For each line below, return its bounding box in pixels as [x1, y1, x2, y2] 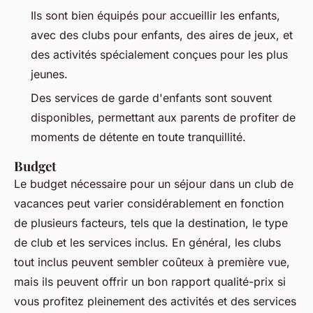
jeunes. [31, 66, 71, 81]
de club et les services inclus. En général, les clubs [14, 235, 281, 250]
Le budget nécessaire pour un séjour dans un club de [14, 177, 293, 191]
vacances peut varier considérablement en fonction [14, 196, 284, 211]
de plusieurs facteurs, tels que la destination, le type [14, 216, 288, 231]
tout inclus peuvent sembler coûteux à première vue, [14, 255, 290, 270]
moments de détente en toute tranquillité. [31, 130, 246, 145]
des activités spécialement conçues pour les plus [31, 47, 288, 61]
